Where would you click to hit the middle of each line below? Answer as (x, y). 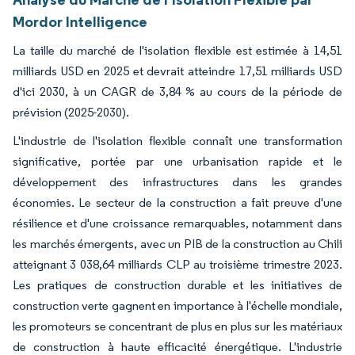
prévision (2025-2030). (71, 112)
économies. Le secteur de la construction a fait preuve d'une (177, 202)
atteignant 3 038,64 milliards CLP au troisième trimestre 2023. (177, 264)
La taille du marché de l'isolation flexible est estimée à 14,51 (177, 50)
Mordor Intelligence (80, 21)
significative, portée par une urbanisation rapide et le (177, 161)
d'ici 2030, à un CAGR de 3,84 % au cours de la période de (177, 92)
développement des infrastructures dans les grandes (177, 182)
